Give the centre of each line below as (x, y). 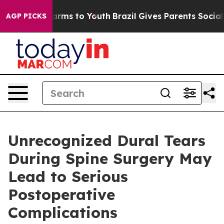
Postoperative (61, 194)
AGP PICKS (26, 16)
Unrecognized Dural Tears (107, 140)
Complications (63, 212)
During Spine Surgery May (110, 158)
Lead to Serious (68, 176)
